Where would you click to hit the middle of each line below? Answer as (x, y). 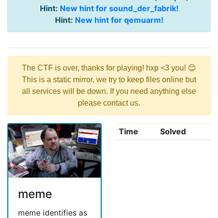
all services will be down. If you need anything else (109, 91)
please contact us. (109, 103)
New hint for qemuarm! (119, 20)
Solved (173, 132)
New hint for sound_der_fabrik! (119, 9)
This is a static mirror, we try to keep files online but (109, 80)
